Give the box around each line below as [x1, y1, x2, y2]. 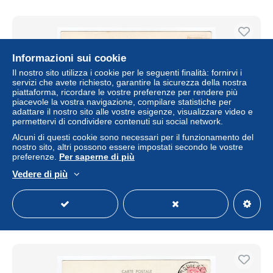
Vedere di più [12, 169, 68, 179]
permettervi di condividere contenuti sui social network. [12, 116, 223, 126]
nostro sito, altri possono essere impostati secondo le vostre [12, 142, 243, 152]
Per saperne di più [59, 152, 135, 161]
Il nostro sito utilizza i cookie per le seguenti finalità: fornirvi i [12, 68, 242, 77]
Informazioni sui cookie [12, 52, 126, 64]
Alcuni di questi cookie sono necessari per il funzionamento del [12, 132, 253, 142]
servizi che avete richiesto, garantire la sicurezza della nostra [12, 77, 247, 87]
